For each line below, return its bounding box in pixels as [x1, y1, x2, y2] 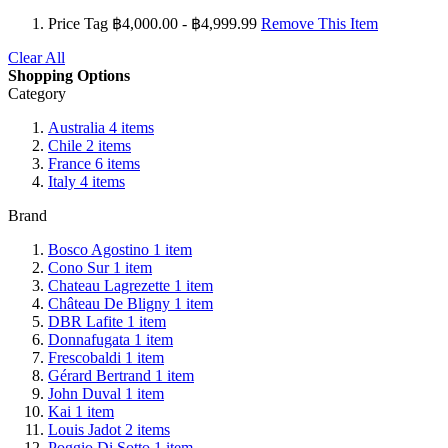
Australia [48, 118, 105, 136]
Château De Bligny [48, 294, 170, 312]
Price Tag [48, 14, 108, 32]
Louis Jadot [48, 420, 121, 438]
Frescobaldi [48, 348, 121, 366]
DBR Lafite [48, 312, 123, 330]
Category [8, 84, 66, 102]
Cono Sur [48, 258, 109, 276]
